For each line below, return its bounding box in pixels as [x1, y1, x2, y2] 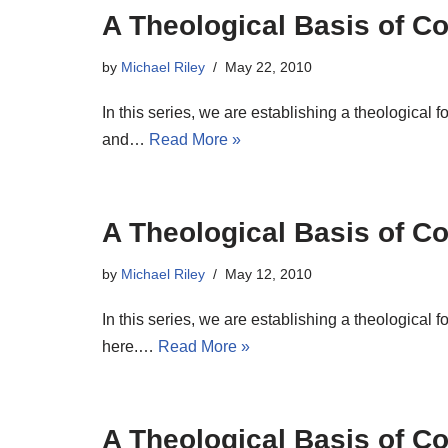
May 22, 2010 [225, 59, 312, 75]
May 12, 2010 [225, 266, 312, 282]
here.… [102, 338, 158, 355]
